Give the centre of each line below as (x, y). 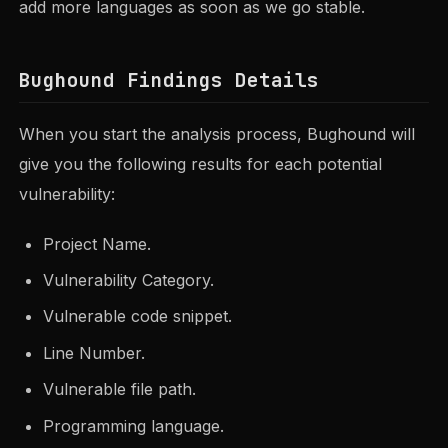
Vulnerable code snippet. (138, 316)
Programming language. (134, 425)
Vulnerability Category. (129, 280)
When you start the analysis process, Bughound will (217, 134)
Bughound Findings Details (169, 79)
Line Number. (94, 352)
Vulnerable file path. (120, 389)
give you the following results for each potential (201, 164)
